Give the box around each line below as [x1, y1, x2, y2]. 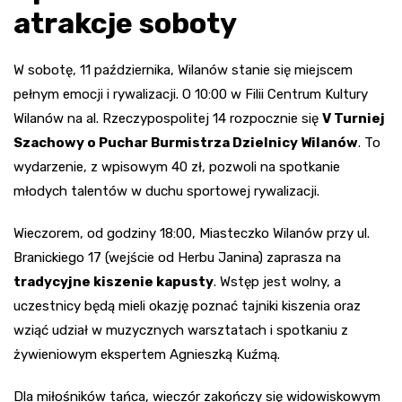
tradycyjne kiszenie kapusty [13, 274, 214, 291]
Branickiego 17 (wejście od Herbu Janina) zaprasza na [13, 249, 341, 267]
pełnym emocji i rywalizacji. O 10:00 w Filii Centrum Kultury [13, 86, 368, 103]
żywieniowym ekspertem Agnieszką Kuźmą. [13, 346, 280, 363]
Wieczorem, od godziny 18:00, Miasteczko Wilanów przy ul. [13, 225, 370, 242]
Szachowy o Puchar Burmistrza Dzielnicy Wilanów [13, 135, 358, 152]
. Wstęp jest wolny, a [214, 274, 341, 291]
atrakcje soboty [13, 6, 237, 41]
